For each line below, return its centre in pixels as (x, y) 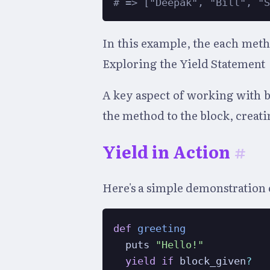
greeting (162, 228)
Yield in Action (166, 152)
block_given (210, 261)
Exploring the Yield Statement (184, 63)
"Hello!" (180, 245)
